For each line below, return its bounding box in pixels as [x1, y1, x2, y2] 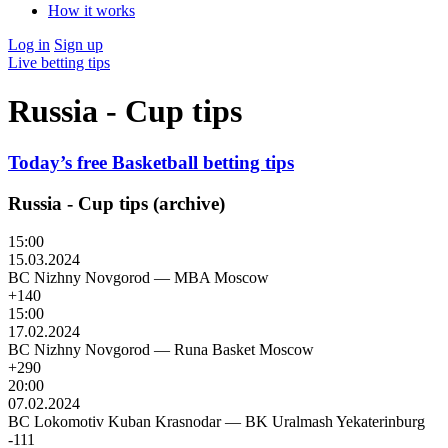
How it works [48, 2, 135, 19]
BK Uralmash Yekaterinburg [245, 413, 425, 431]
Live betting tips [8, 54, 110, 71]
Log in [8, 36, 50, 53]
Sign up [54, 36, 103, 53]
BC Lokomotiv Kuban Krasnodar [8, 413, 221, 431]
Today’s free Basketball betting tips [8, 151, 294, 173]
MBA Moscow [174, 269, 269, 287]
